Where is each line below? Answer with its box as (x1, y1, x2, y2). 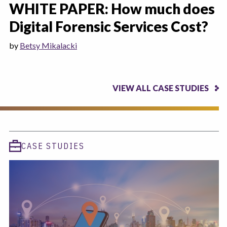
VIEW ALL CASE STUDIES (112, 83, 209, 93)
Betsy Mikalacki (20, 40, 77, 50)
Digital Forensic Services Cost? (9, 17, 208, 35)
